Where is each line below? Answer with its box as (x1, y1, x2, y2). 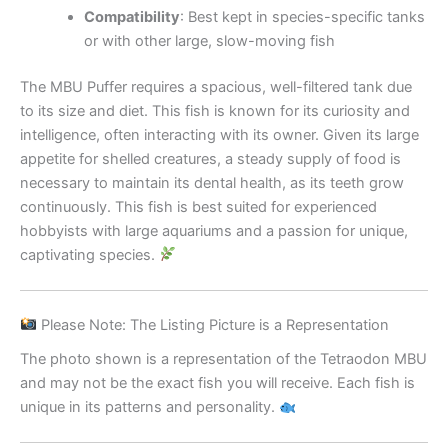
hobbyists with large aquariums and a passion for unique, (20, 221, 408, 240)
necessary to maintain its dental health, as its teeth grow (20, 173, 404, 192)
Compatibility (83, 7, 180, 26)
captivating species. (20, 245, 159, 264)
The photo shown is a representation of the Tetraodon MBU (20, 350, 427, 369)
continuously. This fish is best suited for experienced (20, 197, 377, 216)
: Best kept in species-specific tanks (179, 7, 425, 26)
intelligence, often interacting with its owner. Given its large (20, 125, 419, 144)
